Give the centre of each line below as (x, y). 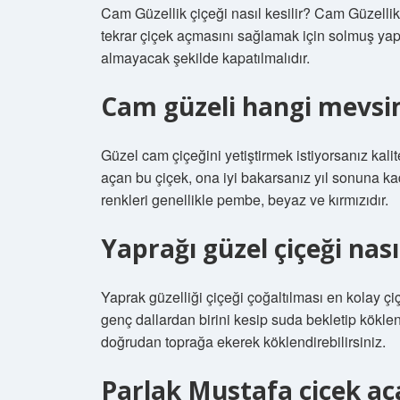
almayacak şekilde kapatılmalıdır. (205, 58)
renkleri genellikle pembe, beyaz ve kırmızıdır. (245, 200)
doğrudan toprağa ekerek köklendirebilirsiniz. (243, 342)
